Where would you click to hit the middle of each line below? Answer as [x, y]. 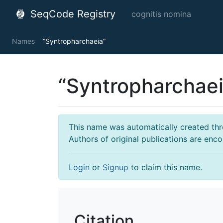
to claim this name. [165, 167]
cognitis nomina [161, 14]
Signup [115, 167]
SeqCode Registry [71, 14]
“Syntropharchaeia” [74, 41]
